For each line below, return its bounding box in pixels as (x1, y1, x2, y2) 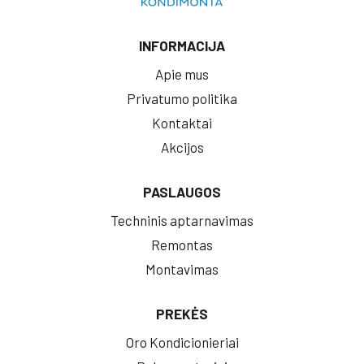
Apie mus (155, 65, 209, 82)
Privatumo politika (127, 89, 237, 106)
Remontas (151, 236, 213, 253)
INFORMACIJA (139, 37, 225, 54)
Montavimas (145, 260, 219, 277)
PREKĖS (156, 305, 208, 322)
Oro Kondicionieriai (125, 333, 239, 350)
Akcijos (160, 138, 204, 155)
